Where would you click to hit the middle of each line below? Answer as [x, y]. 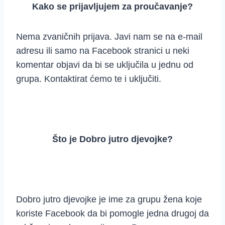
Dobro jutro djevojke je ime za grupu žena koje [109, 200]
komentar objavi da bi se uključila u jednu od [105, 65]
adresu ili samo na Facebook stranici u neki [103, 51]
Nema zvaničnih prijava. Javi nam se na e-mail [109, 37]
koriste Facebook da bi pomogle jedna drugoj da [113, 214]
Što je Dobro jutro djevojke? [113, 139]
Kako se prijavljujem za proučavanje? [113, 7]
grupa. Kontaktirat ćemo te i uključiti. [89, 79]
